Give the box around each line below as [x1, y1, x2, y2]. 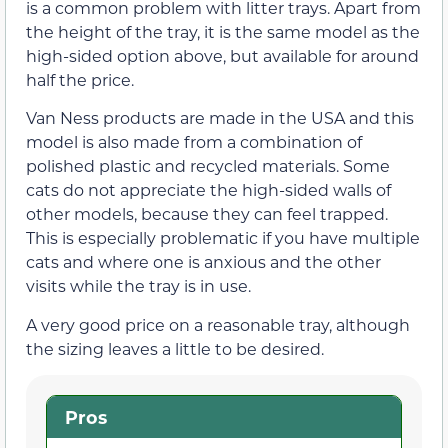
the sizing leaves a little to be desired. [26, 337, 324, 359]
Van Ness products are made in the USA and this [26, 107, 414, 129]
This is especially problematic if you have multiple [26, 227, 420, 249]
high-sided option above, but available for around [26, 44, 419, 66]
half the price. [26, 68, 134, 90]
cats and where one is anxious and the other [26, 251, 381, 273]
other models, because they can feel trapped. [26, 203, 388, 225]
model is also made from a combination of [26, 131, 362, 153]
